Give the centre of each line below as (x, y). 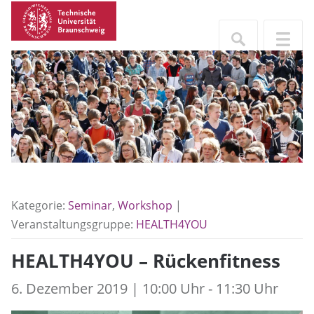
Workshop (145, 205)
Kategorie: (40, 205)
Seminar (90, 205)
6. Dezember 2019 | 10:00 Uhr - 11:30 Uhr (145, 288)
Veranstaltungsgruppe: (74, 224)
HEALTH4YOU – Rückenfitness (146, 261)
